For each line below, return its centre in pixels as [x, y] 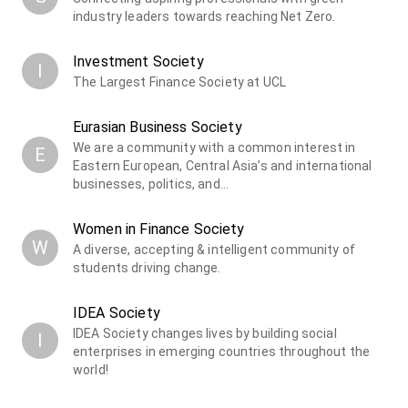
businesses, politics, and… [151, 184]
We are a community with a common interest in [214, 147]
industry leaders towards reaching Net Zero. [204, 16]
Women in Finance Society [159, 229]
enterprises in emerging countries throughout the [222, 351]
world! [91, 369]
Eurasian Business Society [158, 127]
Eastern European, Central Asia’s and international [223, 165]
